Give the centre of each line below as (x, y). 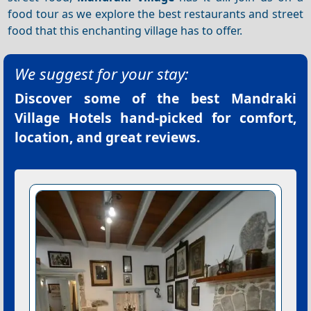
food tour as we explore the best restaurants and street (155, 14)
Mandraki (264, 99)
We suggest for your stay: (102, 74)
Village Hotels (63, 118)
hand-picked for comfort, (204, 118)
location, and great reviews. (107, 137)
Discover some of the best (123, 99)
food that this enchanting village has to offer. (125, 30)
